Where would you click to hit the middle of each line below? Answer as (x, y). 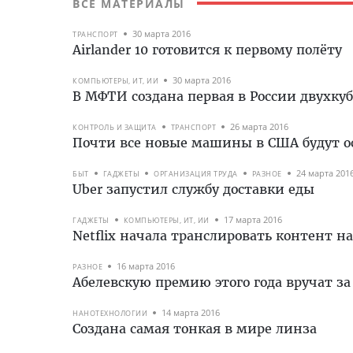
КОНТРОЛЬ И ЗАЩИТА (115, 127)
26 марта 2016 (259, 127)
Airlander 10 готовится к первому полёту (207, 49)
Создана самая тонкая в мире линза (195, 328)
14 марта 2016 (191, 313)
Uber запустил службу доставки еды (193, 189)
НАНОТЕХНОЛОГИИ (110, 313)
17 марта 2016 (253, 220)
